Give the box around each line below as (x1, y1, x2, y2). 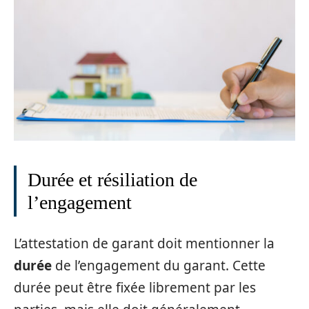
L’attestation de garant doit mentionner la (14, 234, 275, 252)
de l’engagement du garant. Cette (52, 256, 266, 275)
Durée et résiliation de (28, 169, 197, 191)
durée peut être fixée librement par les (14, 278, 256, 297)
